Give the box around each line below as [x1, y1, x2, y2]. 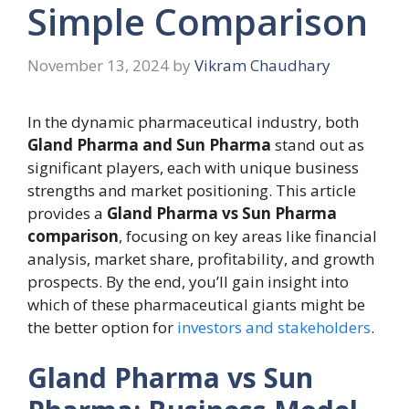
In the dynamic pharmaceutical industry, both [27, 110, 359, 132]
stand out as [271, 133, 364, 155]
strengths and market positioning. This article [27, 179, 356, 201]
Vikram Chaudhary [194, 54, 330, 76]
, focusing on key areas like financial [119, 225, 377, 246]
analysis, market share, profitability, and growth [27, 247, 374, 269]
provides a [27, 202, 107, 224]
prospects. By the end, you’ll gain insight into [27, 270, 349, 292]
